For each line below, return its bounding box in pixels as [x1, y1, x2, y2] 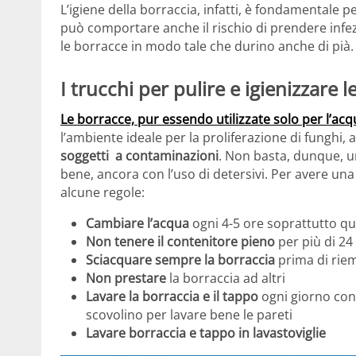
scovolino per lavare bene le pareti [86, 305, 292, 323]
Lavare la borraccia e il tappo [86, 287, 258, 305]
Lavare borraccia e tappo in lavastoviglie [86, 323, 326, 342]
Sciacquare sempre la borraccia [86, 250, 278, 269]
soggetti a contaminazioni [60, 146, 219, 164]
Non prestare [86, 269, 169, 287]
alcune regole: [60, 183, 145, 201]
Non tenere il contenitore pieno [86, 232, 278, 250]
